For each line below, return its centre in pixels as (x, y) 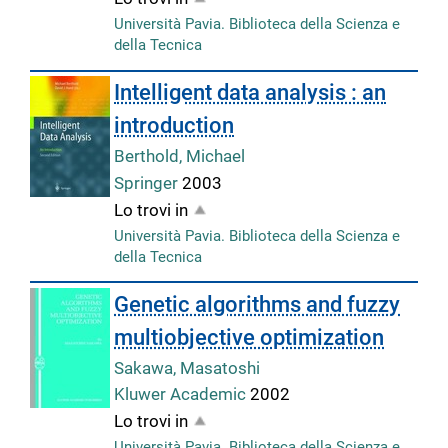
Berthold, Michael (180, 156)
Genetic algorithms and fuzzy (257, 304)
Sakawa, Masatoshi (187, 367)
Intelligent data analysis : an (250, 93)
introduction (174, 126)
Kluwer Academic (182, 394)
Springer (148, 182)
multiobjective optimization (249, 337)
